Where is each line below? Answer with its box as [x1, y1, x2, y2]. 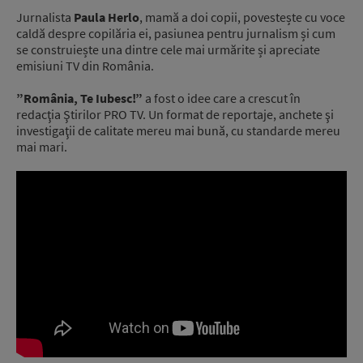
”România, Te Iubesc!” [16, 90, 143, 107]
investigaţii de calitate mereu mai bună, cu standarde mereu [16, 122, 340, 139]
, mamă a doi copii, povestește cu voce [139, 9, 345, 26]
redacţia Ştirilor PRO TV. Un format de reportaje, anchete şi [16, 106, 334, 123]
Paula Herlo [74, 9, 139, 26]
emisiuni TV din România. [16, 58, 154, 75]
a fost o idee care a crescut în [143, 90, 301, 107]
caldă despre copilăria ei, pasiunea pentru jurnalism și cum [16, 25, 335, 42]
